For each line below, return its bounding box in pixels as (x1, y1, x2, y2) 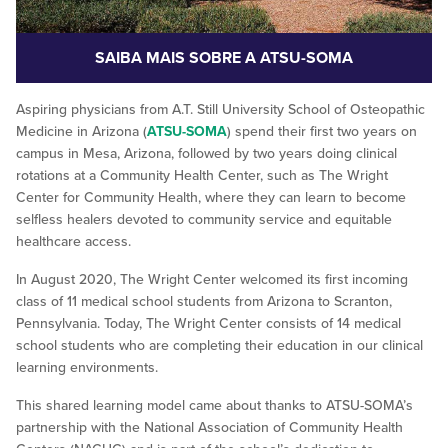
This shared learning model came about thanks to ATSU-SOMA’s (16, 396, 413, 414)
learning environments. (16, 358, 158, 376)
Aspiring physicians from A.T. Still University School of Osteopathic (16, 100, 425, 118)
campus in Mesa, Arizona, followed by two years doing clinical (16, 144, 397, 162)
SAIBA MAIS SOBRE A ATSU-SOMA (95, 47, 353, 68)
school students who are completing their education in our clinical (16, 336, 423, 354)
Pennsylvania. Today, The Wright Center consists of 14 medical (16, 314, 401, 332)
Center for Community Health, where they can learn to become (16, 188, 406, 206)
